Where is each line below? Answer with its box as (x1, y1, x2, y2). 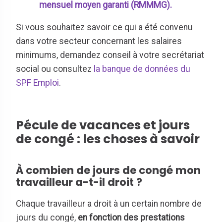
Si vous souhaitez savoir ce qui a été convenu (16, 22, 193, 33)
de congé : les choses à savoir (16, 130, 202, 148)
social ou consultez (16, 64, 94, 74)
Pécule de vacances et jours (16, 116, 190, 134)
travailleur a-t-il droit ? (16, 174, 142, 189)
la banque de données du (94, 64, 190, 74)
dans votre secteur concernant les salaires (16, 36, 182, 47)
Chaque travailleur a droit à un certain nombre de (16, 199, 202, 209)
